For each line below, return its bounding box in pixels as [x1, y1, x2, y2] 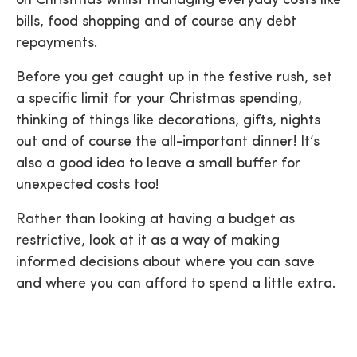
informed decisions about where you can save [16, 255, 315, 270]
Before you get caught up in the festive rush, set [16, 70, 332, 85]
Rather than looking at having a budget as [16, 212, 295, 227]
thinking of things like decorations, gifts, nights [16, 113, 320, 128]
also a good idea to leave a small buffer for [16, 156, 300, 171]
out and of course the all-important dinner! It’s [16, 135, 320, 150]
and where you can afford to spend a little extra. [16, 277, 335, 292]
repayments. [16, 36, 97, 51]
